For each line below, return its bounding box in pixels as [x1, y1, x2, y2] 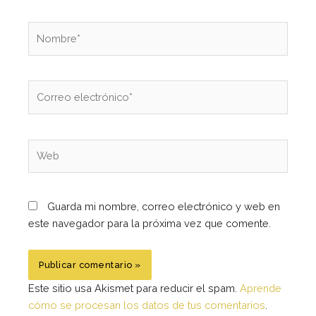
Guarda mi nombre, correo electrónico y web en [47, 200, 280, 212]
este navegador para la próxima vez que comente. [28, 217, 271, 229]
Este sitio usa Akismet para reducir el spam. [28, 282, 240, 295]
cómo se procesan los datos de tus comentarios [28, 299, 265, 312]
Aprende [240, 282, 281, 295]
